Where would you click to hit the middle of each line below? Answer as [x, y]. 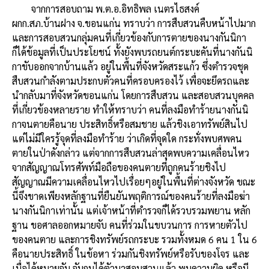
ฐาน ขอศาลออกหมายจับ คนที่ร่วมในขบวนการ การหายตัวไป [130, 225]
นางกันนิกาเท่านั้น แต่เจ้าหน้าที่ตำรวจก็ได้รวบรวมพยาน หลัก [131, 211]
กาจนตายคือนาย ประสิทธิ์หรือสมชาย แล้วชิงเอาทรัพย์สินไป [130, 124]
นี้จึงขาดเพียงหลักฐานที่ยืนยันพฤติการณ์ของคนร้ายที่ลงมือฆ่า [131, 196]
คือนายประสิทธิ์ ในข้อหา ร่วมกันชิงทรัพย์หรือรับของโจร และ [131, 254]
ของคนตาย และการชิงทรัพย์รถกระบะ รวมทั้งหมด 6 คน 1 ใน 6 [134, 240]
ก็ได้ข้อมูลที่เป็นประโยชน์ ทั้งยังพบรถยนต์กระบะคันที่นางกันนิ [132, 52]
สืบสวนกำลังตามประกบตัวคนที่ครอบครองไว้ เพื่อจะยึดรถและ [131, 81]
